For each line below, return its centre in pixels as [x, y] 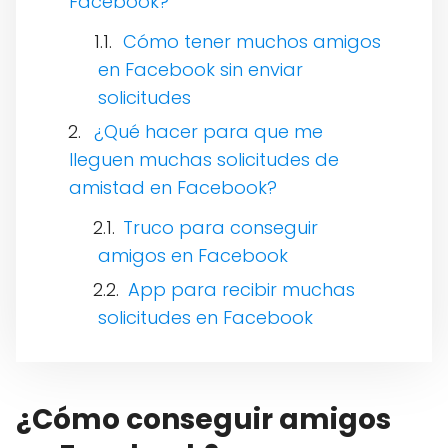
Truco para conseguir [220, 227]
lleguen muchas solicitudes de [204, 159]
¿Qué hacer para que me [208, 131]
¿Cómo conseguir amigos [203, 419]
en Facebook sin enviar [200, 69]
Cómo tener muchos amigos [252, 41]
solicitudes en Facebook [205, 317]
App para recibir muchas [239, 289]
